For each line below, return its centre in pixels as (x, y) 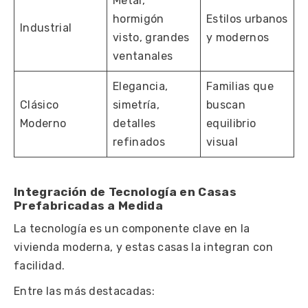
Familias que (240, 86)
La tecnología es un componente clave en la (132, 228)
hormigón (139, 19)
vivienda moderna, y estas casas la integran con (144, 247)
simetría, (136, 104)
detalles (134, 123)
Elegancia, (141, 86)
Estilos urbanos (247, 19)
